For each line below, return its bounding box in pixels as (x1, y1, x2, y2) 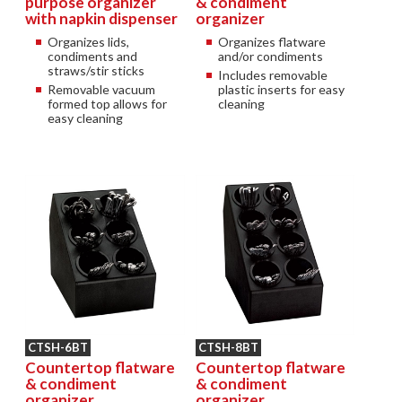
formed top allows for (48, 96, 168, 112)
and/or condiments (217, 48, 323, 65)
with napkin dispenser (25, 9, 179, 29)
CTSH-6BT (28, 339, 89, 354)
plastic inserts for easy (217, 82, 345, 98)
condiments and (48, 48, 138, 65)
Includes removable (217, 67, 328, 83)
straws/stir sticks (48, 63, 145, 79)
